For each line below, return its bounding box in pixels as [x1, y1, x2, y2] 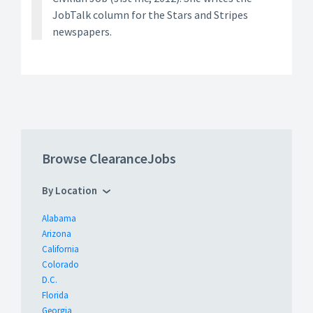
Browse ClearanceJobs [42, 150, 176, 168]
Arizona [42, 228, 71, 240]
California [42, 243, 79, 256]
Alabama [42, 212, 76, 225]
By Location [42, 184, 97, 198]
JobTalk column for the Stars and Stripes [52, 8, 248, 22]
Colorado [42, 259, 79, 271]
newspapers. [52, 24, 112, 39]
